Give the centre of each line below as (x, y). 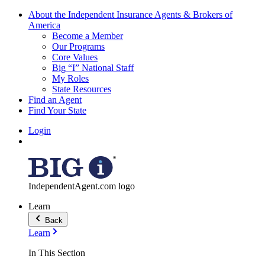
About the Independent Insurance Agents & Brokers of (130, 14)
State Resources (82, 89)
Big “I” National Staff (93, 68)
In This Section (57, 253)
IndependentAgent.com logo (82, 186)
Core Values (75, 57)
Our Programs (78, 46)
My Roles (70, 78)
